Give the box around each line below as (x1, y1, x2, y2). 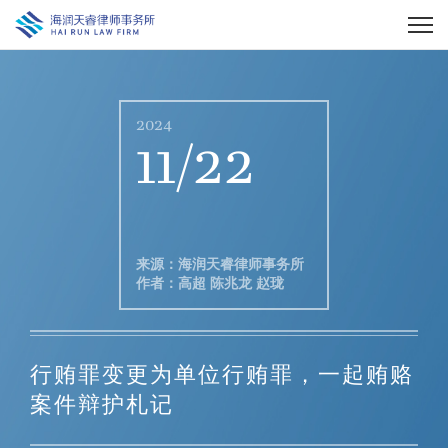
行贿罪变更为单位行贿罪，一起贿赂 (30, 362, 414, 387)
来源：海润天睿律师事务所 (136, 256, 304, 272)
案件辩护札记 (30, 392, 174, 417)
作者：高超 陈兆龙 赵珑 (136, 275, 284, 291)
